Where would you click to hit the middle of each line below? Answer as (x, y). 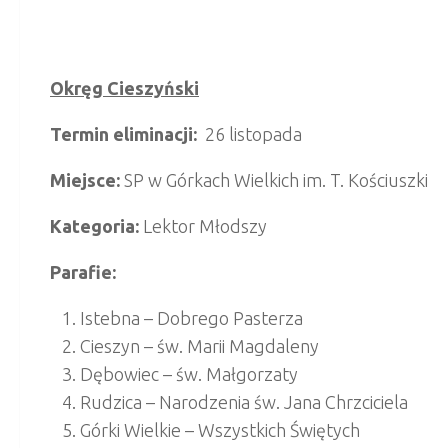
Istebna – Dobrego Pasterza (191, 317)
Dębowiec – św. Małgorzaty (189, 373)
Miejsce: (87, 179)
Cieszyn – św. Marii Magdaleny (199, 345)
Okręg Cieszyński (124, 87)
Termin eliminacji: (125, 133)
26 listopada (251, 133)
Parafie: (83, 271)
